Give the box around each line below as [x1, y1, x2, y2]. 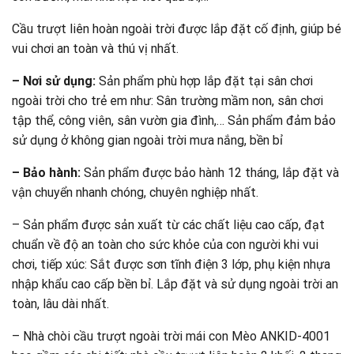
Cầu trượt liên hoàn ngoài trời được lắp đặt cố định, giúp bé [12, 21, 341, 37]
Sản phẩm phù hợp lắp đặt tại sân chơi [96, 73, 313, 89]
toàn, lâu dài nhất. [12, 296, 109, 312]
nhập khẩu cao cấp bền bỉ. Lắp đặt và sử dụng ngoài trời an [12, 277, 338, 292]
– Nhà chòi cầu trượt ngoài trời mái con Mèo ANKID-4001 [12, 329, 330, 345]
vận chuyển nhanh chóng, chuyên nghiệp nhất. [12, 185, 258, 201]
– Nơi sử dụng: [12, 73, 96, 89]
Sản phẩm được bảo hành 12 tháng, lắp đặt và [81, 165, 339, 181]
